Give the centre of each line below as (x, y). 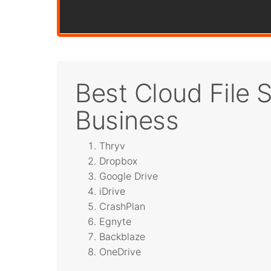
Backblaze (122, 236)
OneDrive (120, 251)
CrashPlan (122, 206)
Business (127, 120)
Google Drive (129, 176)
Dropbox (119, 161)
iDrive (113, 191)
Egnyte (116, 221)
